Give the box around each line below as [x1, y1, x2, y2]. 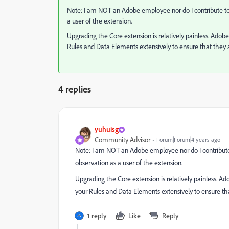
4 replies [58, 83, 91, 95]
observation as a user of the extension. [75, 158, 182, 167]
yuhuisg [95, 125, 119, 133]
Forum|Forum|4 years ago [156, 135, 220, 143]
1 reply [87, 211, 107, 220]
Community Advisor [95, 135, 150, 144]
